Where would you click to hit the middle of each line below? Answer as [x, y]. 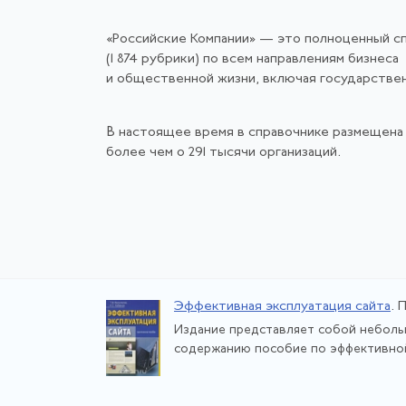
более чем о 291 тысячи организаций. [223, 153]
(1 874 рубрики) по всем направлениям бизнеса [252, 60]
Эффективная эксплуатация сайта [282, 306]
